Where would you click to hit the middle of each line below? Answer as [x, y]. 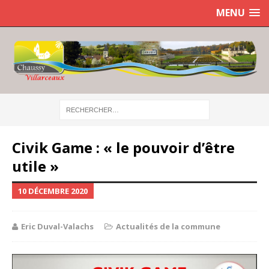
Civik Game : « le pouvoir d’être [123, 147]
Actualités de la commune [168, 226]
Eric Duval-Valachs [57, 226]
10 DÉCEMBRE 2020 [53, 191]
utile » [35, 166]
